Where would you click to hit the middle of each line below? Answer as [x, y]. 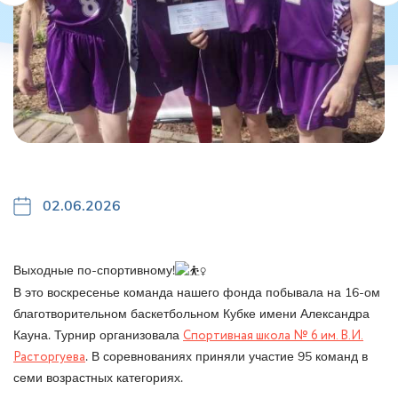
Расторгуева [49, 357]
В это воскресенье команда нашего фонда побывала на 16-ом [197, 292]
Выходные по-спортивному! [94, 271]
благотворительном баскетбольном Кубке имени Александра [191, 314]
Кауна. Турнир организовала [98, 335]
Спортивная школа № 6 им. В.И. [273, 335]
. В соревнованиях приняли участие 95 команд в [227, 356]
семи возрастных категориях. [98, 378]
